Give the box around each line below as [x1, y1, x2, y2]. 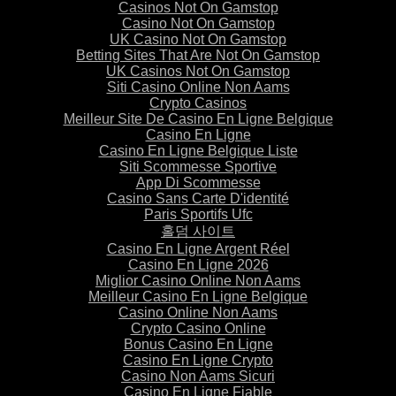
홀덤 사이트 [161, 223, 235, 239]
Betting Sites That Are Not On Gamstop [76, 47, 320, 63]
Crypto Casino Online [130, 320, 266, 336]
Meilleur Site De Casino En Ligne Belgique [63, 110, 333, 126]
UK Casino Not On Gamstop [110, 31, 286, 47]
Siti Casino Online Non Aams [106, 79, 290, 95]
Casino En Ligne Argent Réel [106, 240, 290, 256]
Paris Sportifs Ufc [143, 206, 253, 222]
